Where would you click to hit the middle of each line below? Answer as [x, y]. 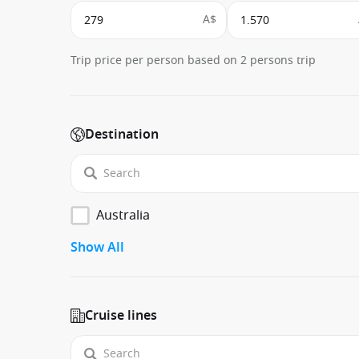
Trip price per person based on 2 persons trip [193, 61]
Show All [97, 247]
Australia [123, 215]
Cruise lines [121, 315]
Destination [122, 135]
